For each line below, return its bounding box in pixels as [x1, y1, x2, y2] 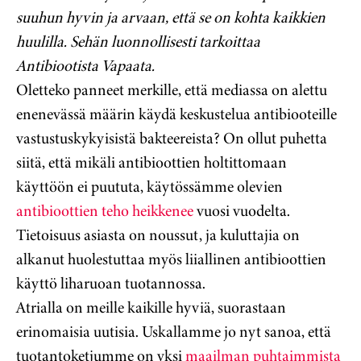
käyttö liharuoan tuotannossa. [16, 272, 205, 296]
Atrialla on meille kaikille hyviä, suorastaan [16, 296, 286, 320]
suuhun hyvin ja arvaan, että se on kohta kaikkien [16, 6, 326, 30]
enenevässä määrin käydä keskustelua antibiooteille [16, 102, 337, 127]
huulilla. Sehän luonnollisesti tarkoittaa [16, 30, 260, 54]
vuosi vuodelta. [193, 199, 290, 223]
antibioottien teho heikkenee [16, 199, 193, 223]
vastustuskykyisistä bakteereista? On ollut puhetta [16, 127, 327, 151]
